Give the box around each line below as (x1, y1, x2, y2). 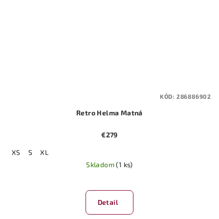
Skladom (86, 160, 116, 169)
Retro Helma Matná (76, 108, 143, 117)
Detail (97, 197, 118, 206)
